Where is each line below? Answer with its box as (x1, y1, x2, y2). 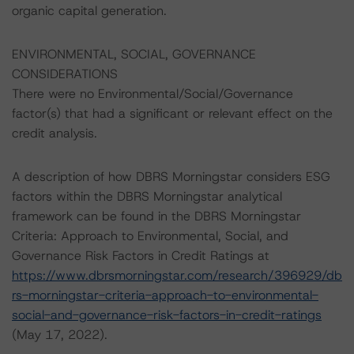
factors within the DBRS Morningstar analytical (12, 188, 282, 205)
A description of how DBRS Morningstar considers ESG (12, 168, 330, 185)
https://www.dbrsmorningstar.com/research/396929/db (12, 267, 342, 284)
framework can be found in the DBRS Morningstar (12, 208, 301, 224)
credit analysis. (12, 125, 97, 141)
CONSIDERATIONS (12, 66, 118, 82)
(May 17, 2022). (12, 326, 107, 343)
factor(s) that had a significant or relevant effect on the (12, 105, 333, 122)
